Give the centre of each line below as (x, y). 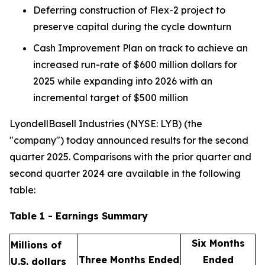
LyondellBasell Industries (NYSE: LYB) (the (106, 124)
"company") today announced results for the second (129, 140)
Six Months (218, 243)
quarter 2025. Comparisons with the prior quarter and (130, 157)
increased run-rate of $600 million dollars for (135, 64)
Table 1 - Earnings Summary (79, 216)
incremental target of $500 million (111, 98)
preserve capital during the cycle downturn (132, 27)
